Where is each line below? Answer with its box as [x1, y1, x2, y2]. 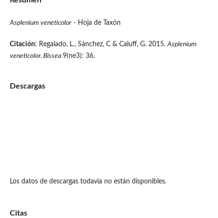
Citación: [9, 40, 37, 48]
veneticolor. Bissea [9, 52, 63, 59]
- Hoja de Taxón [71, 19, 121, 26]
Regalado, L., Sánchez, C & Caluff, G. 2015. [36, 40, 167, 48]
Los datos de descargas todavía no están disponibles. [9, 178, 166, 185]
